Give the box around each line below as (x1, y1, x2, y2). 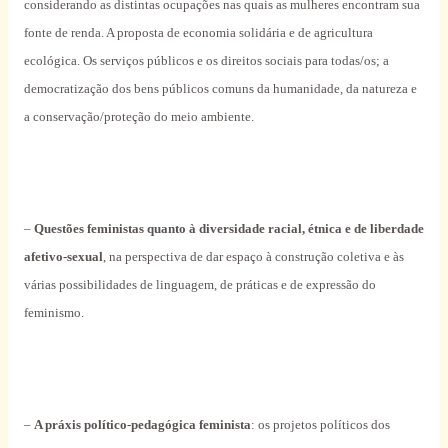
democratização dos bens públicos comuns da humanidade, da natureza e (23, 81, 417, 97)
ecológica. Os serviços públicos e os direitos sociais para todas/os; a (23, 53, 389, 69)
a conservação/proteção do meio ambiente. (23, 109, 254, 125)
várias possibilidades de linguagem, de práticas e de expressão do (23, 277, 376, 293)
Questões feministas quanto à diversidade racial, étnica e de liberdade (33, 221, 424, 237)
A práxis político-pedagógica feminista (33, 417, 251, 433)
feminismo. (23, 305, 84, 321)
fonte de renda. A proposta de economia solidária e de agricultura (23, 25, 373, 41)
